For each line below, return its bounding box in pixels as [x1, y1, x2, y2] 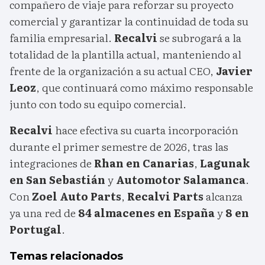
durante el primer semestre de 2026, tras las [9, 138, 228, 155]
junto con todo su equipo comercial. [9, 96, 186, 112]
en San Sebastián [9, 172, 105, 188]
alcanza [203, 188, 243, 205]
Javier [216, 63, 253, 79]
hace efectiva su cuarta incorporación [53, 122, 238, 138]
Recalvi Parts [127, 188, 203, 205]
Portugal [9, 221, 62, 238]
